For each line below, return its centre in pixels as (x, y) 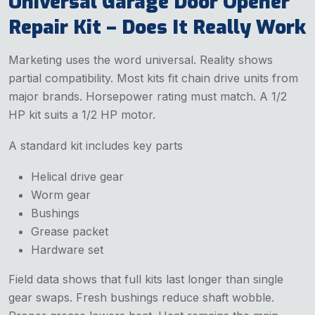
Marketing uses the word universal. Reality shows (141, 59)
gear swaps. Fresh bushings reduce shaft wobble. (141, 297)
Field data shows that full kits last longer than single (146, 279)
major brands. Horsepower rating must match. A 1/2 (148, 96)
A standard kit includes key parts (96, 145)
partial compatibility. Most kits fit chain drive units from (153, 78)
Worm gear (61, 194)
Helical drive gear (77, 176)
